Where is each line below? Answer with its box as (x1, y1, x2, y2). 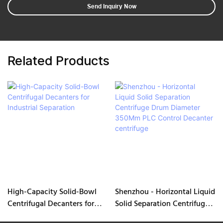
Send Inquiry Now (87, 2, 136, 10)
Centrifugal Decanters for (7, 197, 94, 211)
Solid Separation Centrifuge (114, 197, 209, 211)
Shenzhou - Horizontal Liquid (114, 185, 215, 199)
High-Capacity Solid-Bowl (7, 185, 97, 199)
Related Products (7, 53, 110, 69)
